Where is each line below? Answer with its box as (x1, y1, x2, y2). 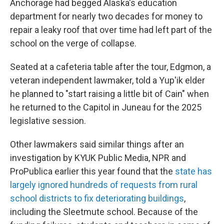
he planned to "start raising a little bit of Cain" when (10, 88, 209, 99)
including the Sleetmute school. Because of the (10, 206, 198, 217)
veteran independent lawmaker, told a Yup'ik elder (10, 75, 205, 85)
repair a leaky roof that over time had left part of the (10, 24, 212, 35)
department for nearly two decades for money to (10, 11, 202, 21)
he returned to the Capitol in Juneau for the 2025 (10, 102, 201, 112)
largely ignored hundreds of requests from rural (10, 179, 197, 190)
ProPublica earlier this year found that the (10, 166, 175, 176)
